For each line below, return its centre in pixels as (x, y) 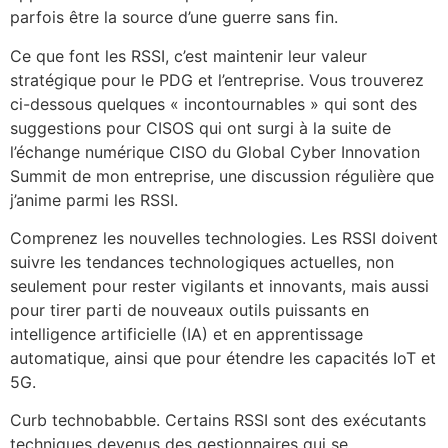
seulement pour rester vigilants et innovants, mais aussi (219, 286)
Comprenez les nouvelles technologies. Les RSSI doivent (224, 238)
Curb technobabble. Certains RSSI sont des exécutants (218, 420)
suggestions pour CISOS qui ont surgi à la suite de (200, 127)
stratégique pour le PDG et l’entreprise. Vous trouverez (217, 79)
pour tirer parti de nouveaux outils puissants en (189, 310)
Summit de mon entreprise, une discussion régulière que (222, 175)
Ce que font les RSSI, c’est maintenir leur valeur (188, 55)
